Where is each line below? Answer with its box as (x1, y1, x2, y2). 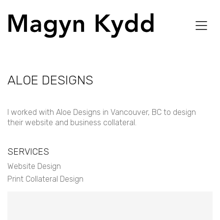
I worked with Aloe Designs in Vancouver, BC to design (7, 108, 196, 117)
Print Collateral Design (7, 174, 83, 184)
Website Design (7, 162, 61, 171)
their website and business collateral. (7, 118, 137, 127)
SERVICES (7, 146, 49, 157)
